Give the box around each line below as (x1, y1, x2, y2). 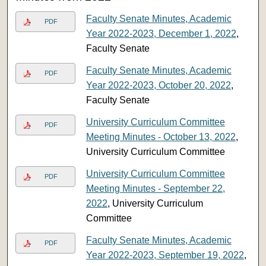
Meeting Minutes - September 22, (85, 183, 225, 194)
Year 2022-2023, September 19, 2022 (85, 249, 244, 260)
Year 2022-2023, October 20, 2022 (85, 80, 231, 90)
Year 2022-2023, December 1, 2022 (85, 28, 236, 39)
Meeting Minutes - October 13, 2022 (85, 131, 236, 142)
